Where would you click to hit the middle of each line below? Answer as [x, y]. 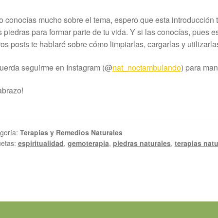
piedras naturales [142, 143]
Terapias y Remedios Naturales [71, 132]
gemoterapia [88, 143]
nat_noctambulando [146, 67]
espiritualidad [41, 143]
